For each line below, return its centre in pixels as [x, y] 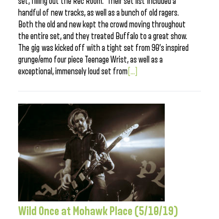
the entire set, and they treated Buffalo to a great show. [103, 36]
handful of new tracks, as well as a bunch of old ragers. [99, 13]
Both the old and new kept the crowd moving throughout [102, 24]
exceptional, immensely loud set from [73, 71]
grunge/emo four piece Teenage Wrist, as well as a [90, 60]
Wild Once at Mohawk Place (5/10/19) [98, 211]
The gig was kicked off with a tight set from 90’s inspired [103, 48]
